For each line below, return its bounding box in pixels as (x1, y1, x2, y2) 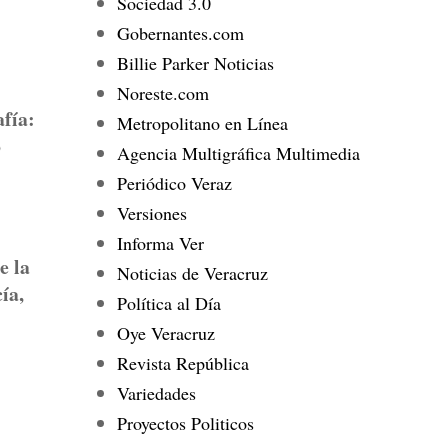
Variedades (116, 380, 196, 405)
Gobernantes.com (116, 20, 244, 45)
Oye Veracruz (116, 320, 215, 345)
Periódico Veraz (116, 170, 232, 195)
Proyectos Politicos (116, 410, 254, 435)
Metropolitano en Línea (116, 110, 288, 135)
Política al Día (116, 290, 221, 315)
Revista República (116, 350, 249, 375)
